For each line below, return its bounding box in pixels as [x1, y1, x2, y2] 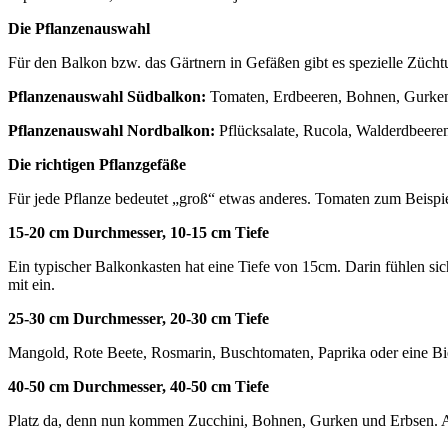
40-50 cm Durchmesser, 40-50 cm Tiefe [8, 377, 269, 395]
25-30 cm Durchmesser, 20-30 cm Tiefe [8, 309, 269, 327]
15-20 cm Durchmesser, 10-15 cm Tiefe [8, 223, 269, 241]
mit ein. [8, 275, 55, 293]
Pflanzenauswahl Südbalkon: [8, 87, 206, 105]
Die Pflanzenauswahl [8, 19, 150, 37]
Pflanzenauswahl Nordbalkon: [8, 121, 219, 139]
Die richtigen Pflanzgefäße [8, 155, 186, 173]
